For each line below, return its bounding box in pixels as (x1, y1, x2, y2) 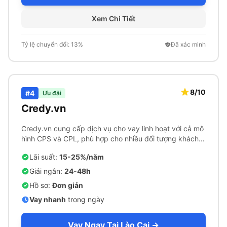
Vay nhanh (29, 195, 66, 204)
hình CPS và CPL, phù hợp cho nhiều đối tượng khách (21, 134, 199, 143)
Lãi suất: (29, 153, 59, 161)
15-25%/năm (59, 153, 104, 161)
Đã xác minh (171, 41, 206, 48)
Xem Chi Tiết (92, 14, 135, 23)
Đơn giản (52, 181, 83, 190)
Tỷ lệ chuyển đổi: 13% (21, 41, 83, 48)
